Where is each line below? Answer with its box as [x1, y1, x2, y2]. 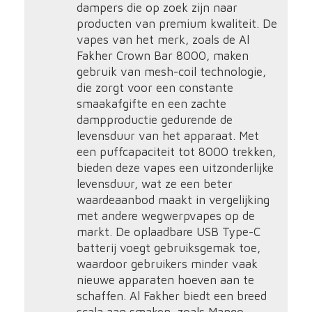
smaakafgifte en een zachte [76, 97, 226, 111]
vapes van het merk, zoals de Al [76, 33, 249, 47]
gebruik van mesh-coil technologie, [76, 65, 266, 79]
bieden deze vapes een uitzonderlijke [76, 161, 274, 175]
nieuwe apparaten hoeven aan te [76, 273, 254, 287]
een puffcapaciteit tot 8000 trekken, [76, 145, 276, 159]
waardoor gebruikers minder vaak [76, 257, 258, 271]
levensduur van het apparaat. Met [76, 129, 259, 143]
